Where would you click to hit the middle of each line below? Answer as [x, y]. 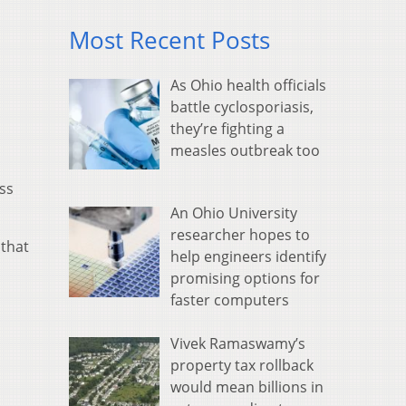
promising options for [245, 279]
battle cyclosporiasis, [242, 107]
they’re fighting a [227, 129]
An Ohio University [234, 213]
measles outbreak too [245, 151]
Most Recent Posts [169, 41]
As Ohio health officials [248, 86]
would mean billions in [247, 387]
